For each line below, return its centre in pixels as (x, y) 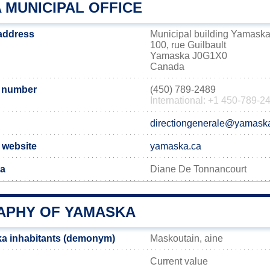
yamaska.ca (176, 146)
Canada (167, 67)
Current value (179, 261)
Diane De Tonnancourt (198, 169)
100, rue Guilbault (188, 45)
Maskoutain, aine (187, 238)
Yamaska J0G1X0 (189, 56)
